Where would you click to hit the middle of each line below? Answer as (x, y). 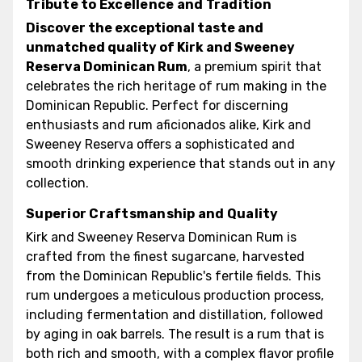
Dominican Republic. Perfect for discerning (157, 105)
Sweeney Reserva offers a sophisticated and (160, 144)
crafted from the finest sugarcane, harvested (165, 256)
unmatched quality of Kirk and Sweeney (160, 47)
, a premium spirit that (255, 66)
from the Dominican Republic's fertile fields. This (173, 276)
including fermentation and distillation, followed (175, 314)
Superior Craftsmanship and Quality (152, 213)
